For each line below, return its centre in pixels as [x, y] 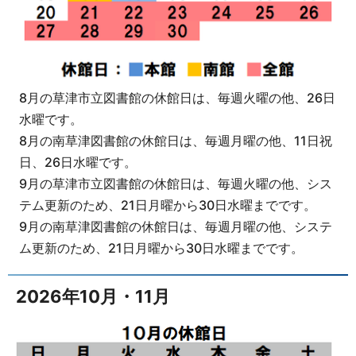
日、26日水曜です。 [77, 163]
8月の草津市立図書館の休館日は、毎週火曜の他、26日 [177, 98]
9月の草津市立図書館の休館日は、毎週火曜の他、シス [175, 184]
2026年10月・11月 [93, 297]
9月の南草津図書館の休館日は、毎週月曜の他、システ [175, 227]
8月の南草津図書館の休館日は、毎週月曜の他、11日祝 [175, 141]
